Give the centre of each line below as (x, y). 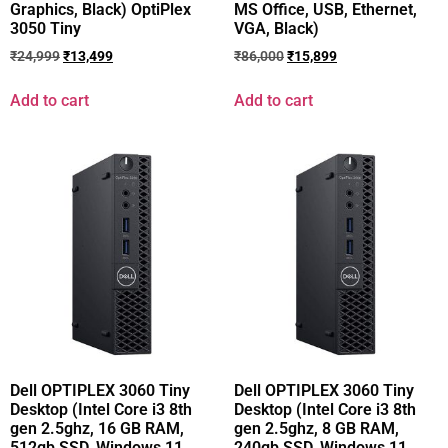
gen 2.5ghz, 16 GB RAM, (97, 428)
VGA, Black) (276, 28)
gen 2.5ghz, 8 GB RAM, (316, 428)
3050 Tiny (45, 28)
